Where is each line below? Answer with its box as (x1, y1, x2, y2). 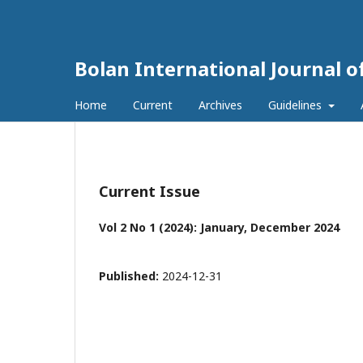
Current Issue (99, 181, 200, 201)
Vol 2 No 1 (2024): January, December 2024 (99, 220, 340, 235)
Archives (199, 97, 242, 113)
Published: (99, 268, 162, 284)
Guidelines (268, 97, 325, 113)
